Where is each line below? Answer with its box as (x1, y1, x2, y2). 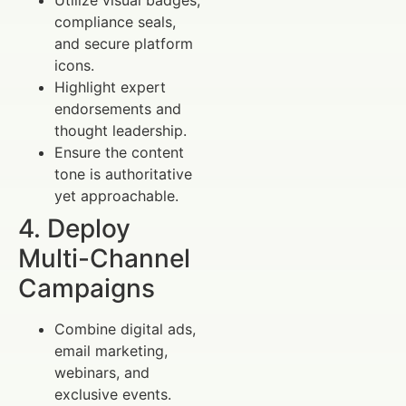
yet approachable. (54, 186, 179, 205)
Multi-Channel (18, 242, 190, 274)
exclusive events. (54, 384, 171, 403)
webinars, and (54, 362, 150, 382)
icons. (54, 55, 94, 74)
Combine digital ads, (54, 319, 196, 338)
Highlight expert (54, 77, 166, 96)
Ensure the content (54, 142, 184, 161)
